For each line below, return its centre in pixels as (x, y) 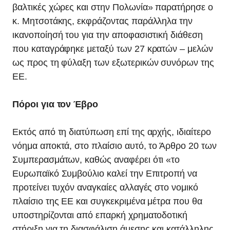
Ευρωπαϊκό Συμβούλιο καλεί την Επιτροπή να (105, 174)
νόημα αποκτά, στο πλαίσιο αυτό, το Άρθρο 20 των (114, 146)
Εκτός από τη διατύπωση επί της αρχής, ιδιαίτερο (112, 132)
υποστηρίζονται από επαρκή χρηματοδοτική (100, 215)
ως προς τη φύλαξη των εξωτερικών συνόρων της (113, 63)
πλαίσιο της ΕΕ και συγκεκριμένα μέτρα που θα (107, 201)
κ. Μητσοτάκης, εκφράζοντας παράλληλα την (103, 21)
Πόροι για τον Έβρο (55, 104)
